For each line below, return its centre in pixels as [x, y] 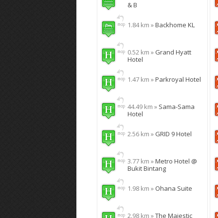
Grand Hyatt [173, 52]
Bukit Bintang [147, 168]
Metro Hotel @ [176, 161]
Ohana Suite [174, 188]
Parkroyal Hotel [178, 79]
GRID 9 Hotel [173, 134]
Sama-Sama [177, 107]
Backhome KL [175, 25]
